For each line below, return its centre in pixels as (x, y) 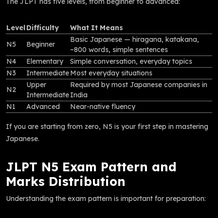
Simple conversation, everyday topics (131, 61)
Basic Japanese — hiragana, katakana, (135, 39)
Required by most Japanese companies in (139, 84)
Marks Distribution (66, 181)
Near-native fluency (103, 106)
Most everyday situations (111, 73)
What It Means (97, 27)
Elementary (45, 61)
